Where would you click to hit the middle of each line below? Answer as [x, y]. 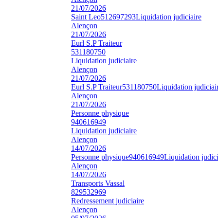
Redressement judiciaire [108, 200]
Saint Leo [86, 17]
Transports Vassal [98, 183]
